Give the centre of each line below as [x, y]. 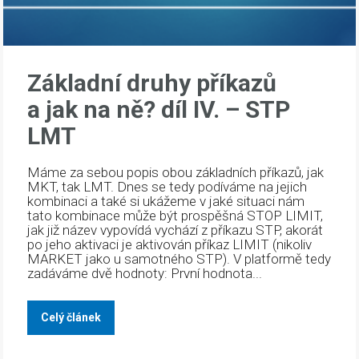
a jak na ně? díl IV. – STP [159, 109]
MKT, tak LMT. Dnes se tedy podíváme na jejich [167, 186]
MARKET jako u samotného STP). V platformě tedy [179, 258]
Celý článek [71, 317]
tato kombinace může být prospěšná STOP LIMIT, [175, 215]
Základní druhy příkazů [152, 83]
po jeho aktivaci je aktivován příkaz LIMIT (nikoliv [170, 244]
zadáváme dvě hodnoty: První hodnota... [145, 273]
